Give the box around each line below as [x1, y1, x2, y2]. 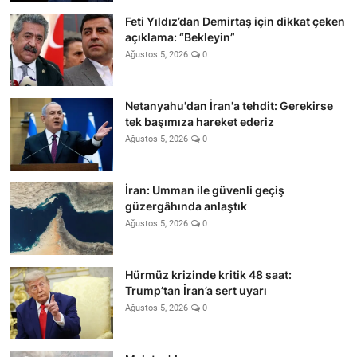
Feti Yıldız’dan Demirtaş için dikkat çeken [125, 14, 345, 28]
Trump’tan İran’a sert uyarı [125, 283, 267, 297]
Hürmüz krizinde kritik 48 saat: [125, 267, 292, 281]
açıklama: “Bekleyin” [125, 29, 235, 44]
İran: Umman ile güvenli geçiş [125, 182, 284, 197]
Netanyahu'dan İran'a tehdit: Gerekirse [125, 98, 333, 112]
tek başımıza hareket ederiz [125, 114, 274, 128]
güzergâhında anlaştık [125, 198, 247, 213]
